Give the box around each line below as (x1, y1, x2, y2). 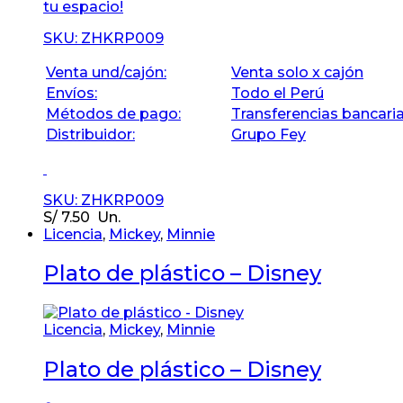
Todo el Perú (231, 84, 324, 102)
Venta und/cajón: (46, 63, 166, 81)
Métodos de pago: (46, 104, 181, 122)
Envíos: (46, 84, 97, 102)
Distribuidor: (46, 125, 135, 143)
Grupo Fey (231, 125, 306, 143)
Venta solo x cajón (231, 63, 363, 81)
